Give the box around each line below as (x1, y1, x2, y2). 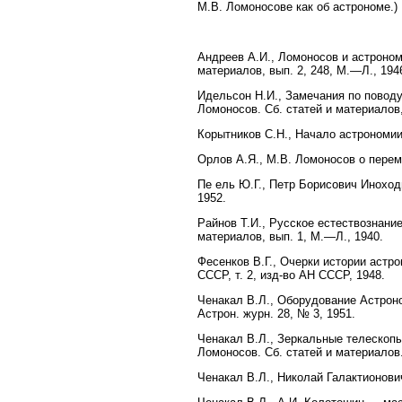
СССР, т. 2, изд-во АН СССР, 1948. (197, 267, 385, 282)
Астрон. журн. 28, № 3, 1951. (197, 306, 355, 320)
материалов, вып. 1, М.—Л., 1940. (197, 229, 383, 243)
